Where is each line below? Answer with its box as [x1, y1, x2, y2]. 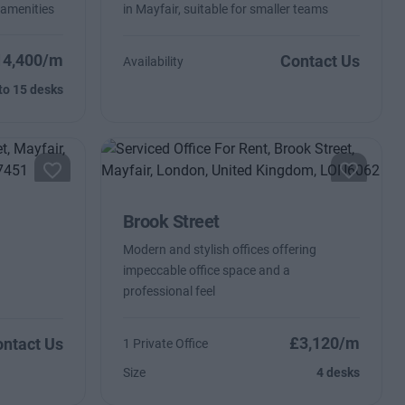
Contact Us [280, 52, 361, 71]
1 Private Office [122, 336, 208, 351]
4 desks [316, 365, 361, 380]
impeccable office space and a [122, 263, 290, 278]
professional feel [122, 284, 215, 298]
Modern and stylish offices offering [122, 242, 316, 257]
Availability [122, 54, 184, 69]
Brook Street [122, 211, 220, 232]
